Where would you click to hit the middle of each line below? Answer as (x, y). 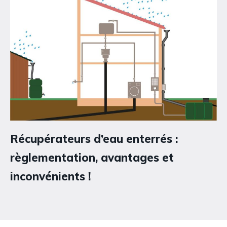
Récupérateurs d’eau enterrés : (94, 139)
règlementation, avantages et (92, 158)
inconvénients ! (50, 177)
